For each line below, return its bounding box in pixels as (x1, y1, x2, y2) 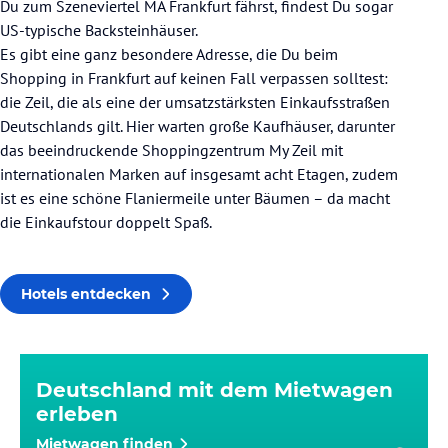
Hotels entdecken (21, 285, 151, 304)
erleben (36, 402, 118, 427)
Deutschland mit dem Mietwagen (36, 378, 393, 403)
